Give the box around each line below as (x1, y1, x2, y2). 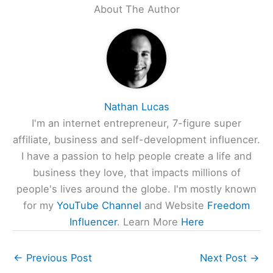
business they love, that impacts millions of (32, 166, 241, 179)
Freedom (207, 199, 250, 211)
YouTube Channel (57, 199, 141, 211)
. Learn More (116, 215, 181, 228)
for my (23, 199, 57, 211)
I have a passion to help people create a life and (21, 149, 252, 162)
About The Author (93, 3, 180, 16)
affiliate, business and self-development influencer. (13, 133, 260, 146)
